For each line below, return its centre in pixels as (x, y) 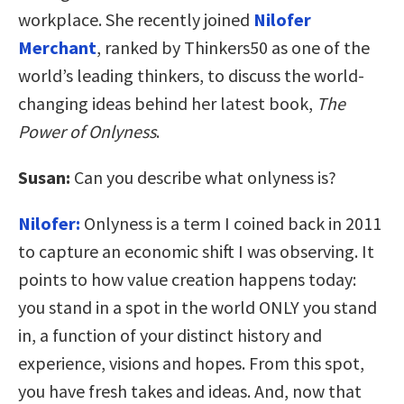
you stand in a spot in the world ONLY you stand (197, 307)
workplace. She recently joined (136, 19)
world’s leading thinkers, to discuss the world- (191, 75)
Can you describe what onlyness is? (205, 177)
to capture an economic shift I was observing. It (196, 251)
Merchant (57, 47)
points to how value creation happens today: (187, 279)
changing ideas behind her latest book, (167, 103)
